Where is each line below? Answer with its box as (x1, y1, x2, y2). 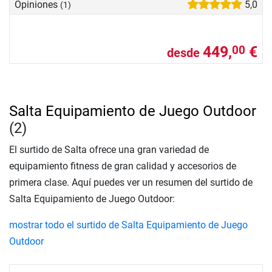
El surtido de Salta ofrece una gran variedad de (9, 144, 209, 156)
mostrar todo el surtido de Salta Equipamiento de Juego (9, 219, 248, 231)
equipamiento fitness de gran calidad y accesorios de (9, 160, 236, 172)
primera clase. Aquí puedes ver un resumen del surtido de (9, 177, 253, 189)
